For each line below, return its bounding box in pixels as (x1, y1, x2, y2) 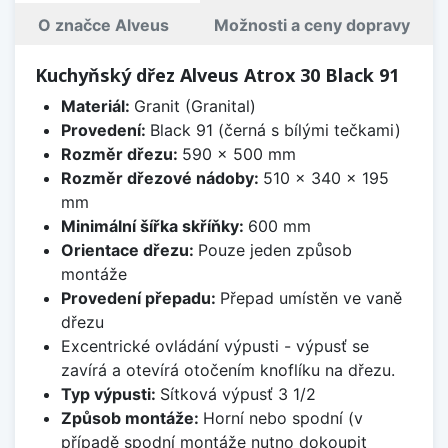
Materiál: (60, 96, 134, 117)
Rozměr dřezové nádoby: (60, 168, 263, 189)
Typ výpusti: (60, 384, 160, 405)
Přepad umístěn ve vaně (219, 288, 402, 309)
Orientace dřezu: (60, 240, 198, 261)
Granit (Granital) (133, 96, 256, 117)
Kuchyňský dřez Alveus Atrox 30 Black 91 (35, 63, 399, 88)
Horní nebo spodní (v (202, 408, 363, 429)
